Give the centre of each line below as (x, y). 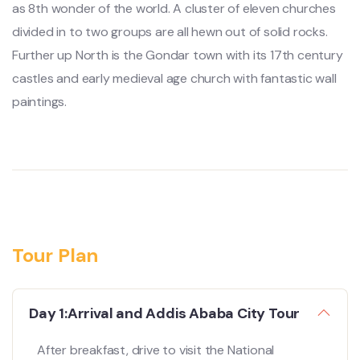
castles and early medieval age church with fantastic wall (174, 78)
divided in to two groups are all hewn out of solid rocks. (170, 31)
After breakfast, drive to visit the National (156, 350)
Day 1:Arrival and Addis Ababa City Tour (165, 313)
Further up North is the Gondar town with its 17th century (178, 55)
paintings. (39, 101)
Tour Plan (55, 255)
